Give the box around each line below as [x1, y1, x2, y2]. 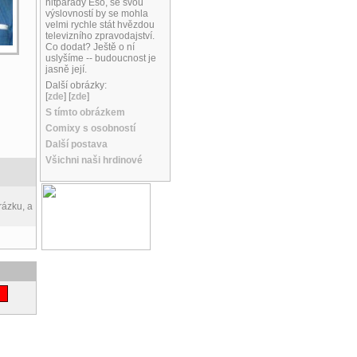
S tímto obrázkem [45, 107, 125, 119]
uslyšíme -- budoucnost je [45, 53, 156, 65]
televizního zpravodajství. [45, 30, 155, 42]
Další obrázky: [45, 80, 107, 92]
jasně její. [45, 64, 87, 76]
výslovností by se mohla [45, 8, 148, 20]
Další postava [45, 139, 108, 151]
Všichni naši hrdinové [45, 155, 143, 167]
